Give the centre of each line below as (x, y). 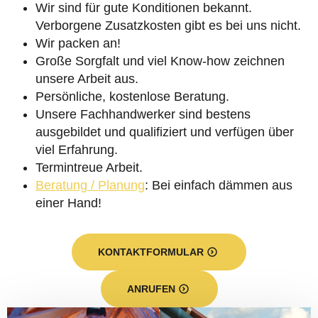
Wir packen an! (78, 43)
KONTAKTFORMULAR (151, 252)
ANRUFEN (151, 289)
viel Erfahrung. (77, 150)
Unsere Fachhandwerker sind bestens (143, 114)
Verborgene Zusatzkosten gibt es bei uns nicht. (168, 26)
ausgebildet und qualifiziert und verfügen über (165, 132)
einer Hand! (68, 203)
